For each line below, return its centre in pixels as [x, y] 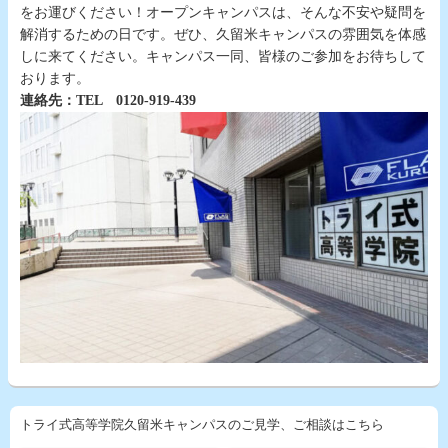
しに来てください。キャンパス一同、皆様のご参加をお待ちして [223, 56]
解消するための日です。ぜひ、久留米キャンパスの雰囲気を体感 [223, 34]
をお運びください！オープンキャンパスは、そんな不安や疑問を [223, 12]
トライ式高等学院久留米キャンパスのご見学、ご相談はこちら [202, 424]
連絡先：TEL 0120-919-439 [108, 100]
